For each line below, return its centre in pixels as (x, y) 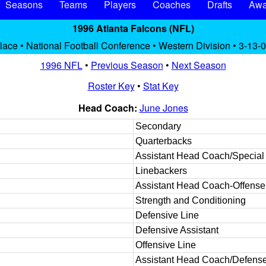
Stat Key (161, 86)
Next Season (199, 65)
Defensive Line (167, 215)
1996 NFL (61, 65)
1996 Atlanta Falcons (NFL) (133, 28)
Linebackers (161, 171)
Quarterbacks (164, 141)
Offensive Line (166, 245)
